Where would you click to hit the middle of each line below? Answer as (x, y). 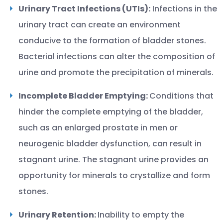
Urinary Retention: (58, 215)
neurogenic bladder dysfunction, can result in (110, 144)
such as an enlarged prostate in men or (98, 128)
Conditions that (181, 96)
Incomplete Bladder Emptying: (84, 96)
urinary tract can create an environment (100, 25)
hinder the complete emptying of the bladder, (111, 112)
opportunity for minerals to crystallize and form (114, 175)
